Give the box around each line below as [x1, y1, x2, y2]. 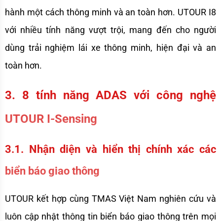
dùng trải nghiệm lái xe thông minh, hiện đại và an [5, 42, 216, 53]
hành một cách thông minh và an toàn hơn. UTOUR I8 [5, 7, 216, 18]
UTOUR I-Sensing [5, 112, 97, 126]
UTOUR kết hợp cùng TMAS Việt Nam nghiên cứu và [5, 193, 216, 204]
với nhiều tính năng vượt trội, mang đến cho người [5, 25, 216, 36]
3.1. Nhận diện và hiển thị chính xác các [5, 143, 216, 156]
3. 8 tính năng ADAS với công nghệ [5, 88, 216, 103]
